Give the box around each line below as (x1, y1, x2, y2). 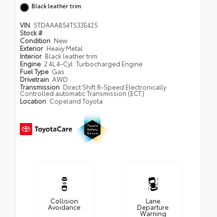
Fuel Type (20, 67, 50, 76)
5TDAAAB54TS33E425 (33, 20, 98, 30)
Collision (50, 196, 78, 205)
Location (20, 96, 47, 106)
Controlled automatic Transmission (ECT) (20, 89, 144, 98)
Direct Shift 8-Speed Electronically (62, 82, 166, 92)
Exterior (20, 44, 45, 53)
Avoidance (48, 202, 80, 212)
